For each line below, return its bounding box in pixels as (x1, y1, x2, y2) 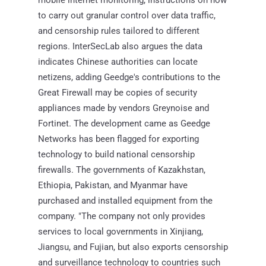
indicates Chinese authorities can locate (38, 56, 198, 67)
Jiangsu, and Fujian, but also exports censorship (38, 241, 228, 252)
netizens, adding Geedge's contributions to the (38, 71, 220, 83)
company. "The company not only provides (38, 210, 205, 221)
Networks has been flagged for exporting (38, 133, 199, 144)
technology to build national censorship (38, 148, 195, 160)
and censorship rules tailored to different (38, 25, 199, 36)
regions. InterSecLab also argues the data (38, 40, 202, 52)
